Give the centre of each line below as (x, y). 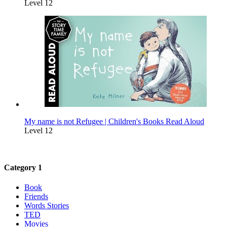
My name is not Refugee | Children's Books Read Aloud (114, 121)
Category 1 (23, 168)
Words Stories (47, 206)
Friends (36, 197)
